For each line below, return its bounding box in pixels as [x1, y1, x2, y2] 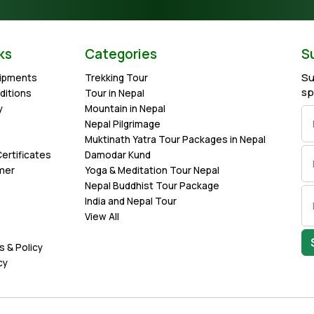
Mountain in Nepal [85, 102, 165, 115]
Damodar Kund [85, 149, 151, 161]
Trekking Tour [85, 71, 148, 84]
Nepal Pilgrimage [85, 118, 161, 130]
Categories [85, 45, 157, 63]
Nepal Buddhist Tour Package [85, 179, 219, 192]
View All [85, 210, 119, 223]
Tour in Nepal [85, 87, 144, 100]
